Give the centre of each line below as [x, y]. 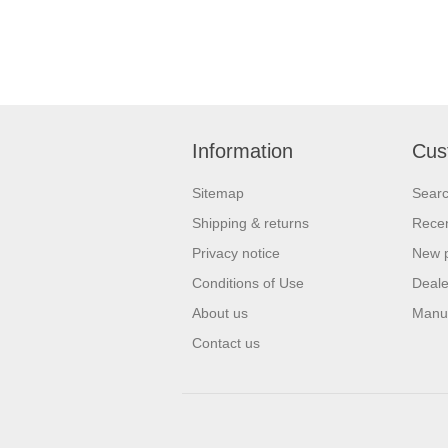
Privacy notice [236, 252]
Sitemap [218, 192]
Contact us [226, 342]
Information [242, 150]
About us [220, 312]
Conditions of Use [248, 282]
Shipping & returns [250, 222]
